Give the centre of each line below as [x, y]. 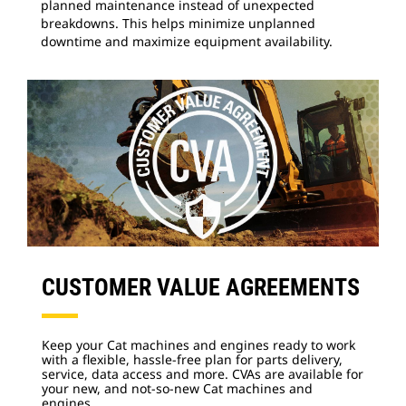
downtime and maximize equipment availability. [187, 41]
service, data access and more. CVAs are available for [203, 373]
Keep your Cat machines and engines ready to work [198, 344]
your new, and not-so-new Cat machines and [177, 388]
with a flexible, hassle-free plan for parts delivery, [192, 359]
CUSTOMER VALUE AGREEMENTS [201, 287]
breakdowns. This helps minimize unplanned [178, 23]
